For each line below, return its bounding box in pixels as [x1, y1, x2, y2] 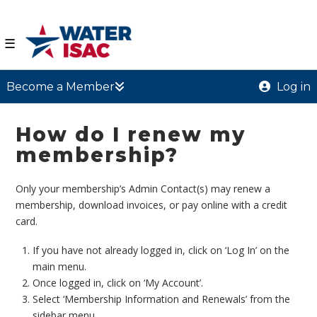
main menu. [32, 259, 86, 273]
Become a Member [6, 79, 115, 93]
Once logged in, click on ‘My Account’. [32, 275, 203, 289]
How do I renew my [16, 122, 246, 147]
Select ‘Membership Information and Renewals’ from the [32, 292, 290, 306]
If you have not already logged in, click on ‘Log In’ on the [32, 243, 289, 257]
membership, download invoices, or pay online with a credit [16, 197, 288, 212]
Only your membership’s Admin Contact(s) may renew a [16, 181, 271, 195]
